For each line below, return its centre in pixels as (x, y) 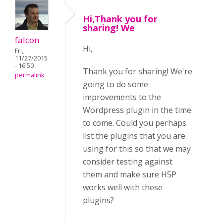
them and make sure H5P (130, 174)
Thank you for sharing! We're (138, 71)
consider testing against (128, 162)
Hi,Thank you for (120, 19)
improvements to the (122, 97)
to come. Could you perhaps (135, 123)
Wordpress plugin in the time (137, 110)
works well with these (123, 187)
